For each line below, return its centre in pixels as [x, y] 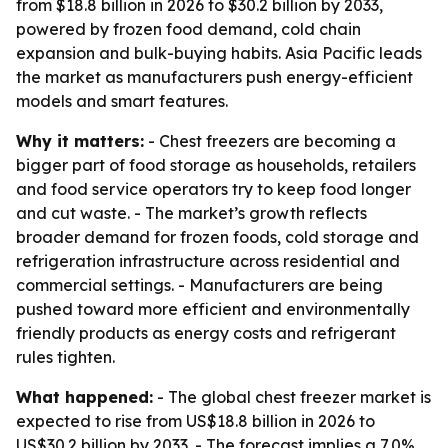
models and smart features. [122, 101]
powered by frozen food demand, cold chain [188, 29]
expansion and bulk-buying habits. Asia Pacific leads [219, 53]
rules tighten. [65, 357]
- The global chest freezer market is [292, 397]
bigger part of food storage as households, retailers [216, 165]
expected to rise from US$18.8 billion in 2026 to [195, 421]
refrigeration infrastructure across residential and [208, 261]
